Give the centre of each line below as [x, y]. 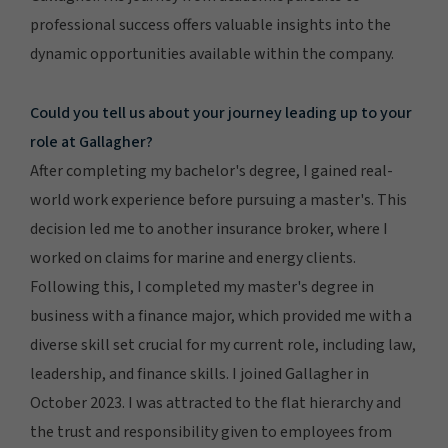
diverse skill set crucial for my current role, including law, [223, 345]
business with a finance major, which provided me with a [221, 316]
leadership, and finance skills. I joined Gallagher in [199, 374]
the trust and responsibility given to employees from [211, 432]
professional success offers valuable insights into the [210, 25]
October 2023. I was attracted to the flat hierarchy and [215, 403]
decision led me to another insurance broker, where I [209, 229]
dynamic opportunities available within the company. [212, 54]
